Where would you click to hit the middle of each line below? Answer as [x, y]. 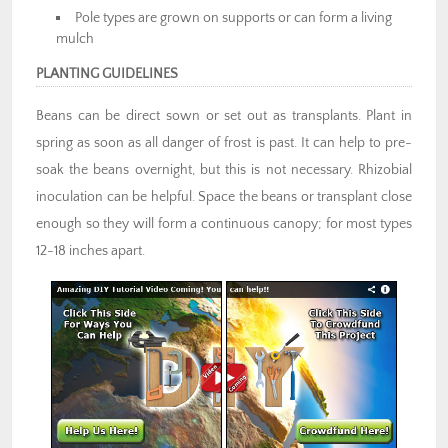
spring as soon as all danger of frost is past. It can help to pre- [224, 142]
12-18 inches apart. [90, 250]
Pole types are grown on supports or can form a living [234, 17]
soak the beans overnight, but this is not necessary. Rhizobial [224, 169]
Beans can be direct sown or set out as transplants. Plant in [224, 115]
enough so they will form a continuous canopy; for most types [224, 223]
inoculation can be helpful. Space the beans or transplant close [224, 196]
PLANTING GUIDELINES [107, 73]
